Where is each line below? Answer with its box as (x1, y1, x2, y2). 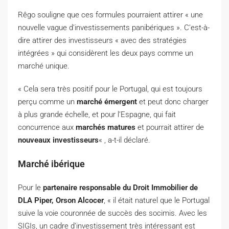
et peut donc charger (137, 97, 209, 107)
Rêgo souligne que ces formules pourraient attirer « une (18, 10, 203, 20)
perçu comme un (18, 97, 77, 107)
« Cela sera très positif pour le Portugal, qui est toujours (18, 84, 202, 94)
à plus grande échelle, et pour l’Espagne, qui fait (18, 110, 176, 120)
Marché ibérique (18, 158, 85, 170)
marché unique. (18, 61, 70, 71)
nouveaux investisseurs (18, 135, 99, 145)
